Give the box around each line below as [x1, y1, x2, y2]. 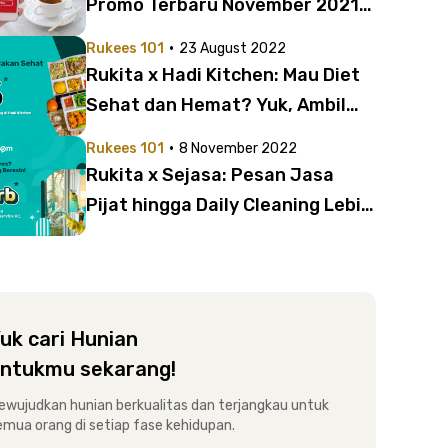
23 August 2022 [179, 40, 286, 57]
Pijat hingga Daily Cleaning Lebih [86, 194, 372, 216]
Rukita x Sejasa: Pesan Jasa [86, 164, 334, 186]
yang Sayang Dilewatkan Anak [86, 24, 351, 46]
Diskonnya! [86, 124, 182, 146]
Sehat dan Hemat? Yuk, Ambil [86, 94, 346, 116]
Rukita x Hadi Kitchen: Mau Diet [86, 64, 360, 86]
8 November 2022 [179, 140, 297, 157]
